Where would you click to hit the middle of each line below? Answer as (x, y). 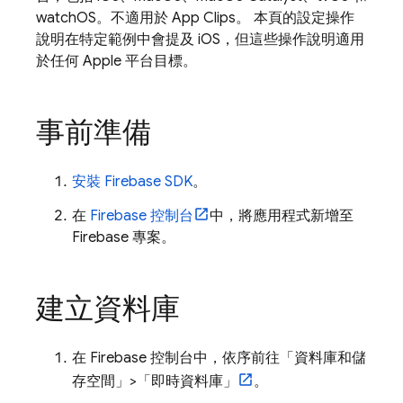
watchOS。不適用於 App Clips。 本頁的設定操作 (195, 18)
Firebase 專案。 (124, 237)
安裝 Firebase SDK (132, 182)
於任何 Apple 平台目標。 (116, 61)
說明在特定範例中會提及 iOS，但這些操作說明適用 (200, 40)
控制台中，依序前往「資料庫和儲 (256, 358)
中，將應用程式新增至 (282, 216)
